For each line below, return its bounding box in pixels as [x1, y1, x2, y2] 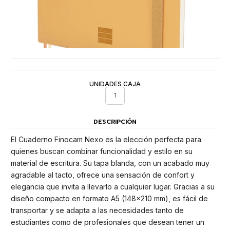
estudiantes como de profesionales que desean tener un [11, 218, 204, 227]
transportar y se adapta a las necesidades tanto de [11, 206, 184, 215]
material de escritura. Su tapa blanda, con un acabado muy [11, 159, 209, 168]
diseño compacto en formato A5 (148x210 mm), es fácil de [11, 194, 208, 203]
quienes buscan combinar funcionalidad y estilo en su [11, 147, 193, 156]
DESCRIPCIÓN [93, 117, 137, 127]
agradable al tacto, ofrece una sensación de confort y [11, 170, 195, 180]
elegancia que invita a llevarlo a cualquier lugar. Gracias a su [11, 182, 215, 191]
